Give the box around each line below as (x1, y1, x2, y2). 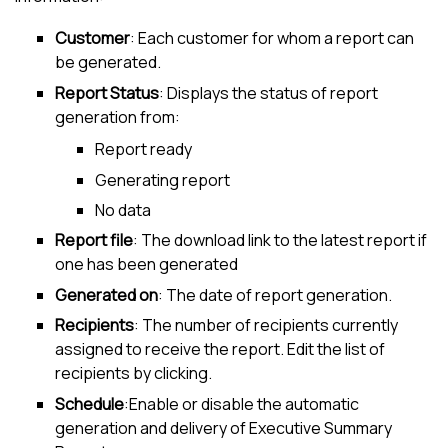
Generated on (55, 283, 158, 306)
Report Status (55, 81, 159, 104)
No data (95, 199, 151, 222)
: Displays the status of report (159, 81, 378, 104)
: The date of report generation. (158, 283, 392, 306)
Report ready (95, 138, 192, 161)
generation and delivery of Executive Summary (55, 416, 392, 439)
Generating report (95, 168, 230, 191)
